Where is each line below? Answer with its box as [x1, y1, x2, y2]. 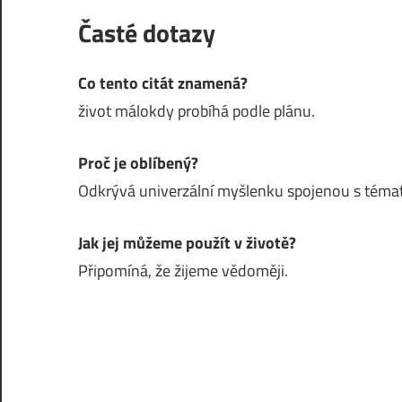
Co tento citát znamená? [78, 71, 248, 95]
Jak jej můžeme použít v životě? [78, 231, 296, 255]
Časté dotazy [78, 13, 215, 52]
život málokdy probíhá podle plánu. [78, 99, 315, 123]
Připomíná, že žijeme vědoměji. [78, 258, 288, 283]
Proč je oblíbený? [78, 151, 198, 175]
